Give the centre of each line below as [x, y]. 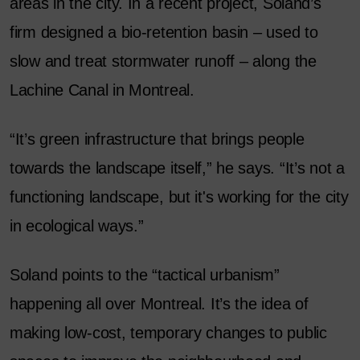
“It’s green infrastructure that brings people [157, 139]
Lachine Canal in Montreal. [102, 90]
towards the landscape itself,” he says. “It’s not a [177, 168]
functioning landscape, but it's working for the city [179, 197]
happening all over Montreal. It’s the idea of [159, 304]
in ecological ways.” [77, 226]
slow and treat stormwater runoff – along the [163, 61]
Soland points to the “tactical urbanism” [145, 275]
